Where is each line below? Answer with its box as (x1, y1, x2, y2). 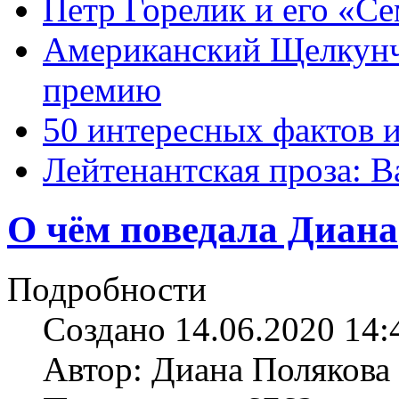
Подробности (7, 269, 207, 308)
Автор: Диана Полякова (43, 349, 390, 388)
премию (43, 70, 161, 110)
